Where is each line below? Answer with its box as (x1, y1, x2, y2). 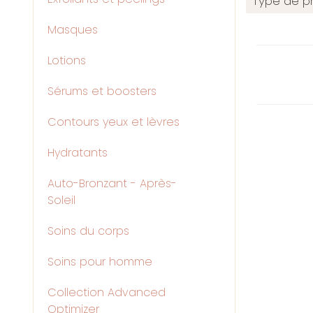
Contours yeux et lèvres (48, 114, 180, 130)
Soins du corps (48, 223, 129, 239)
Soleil (48, 192, 75, 208)
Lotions (48, 52, 86, 68)
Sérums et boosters (48, 83, 156, 99)
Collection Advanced (48, 284, 166, 300)
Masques (48, 22, 98, 38)
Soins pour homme (48, 254, 152, 270)
